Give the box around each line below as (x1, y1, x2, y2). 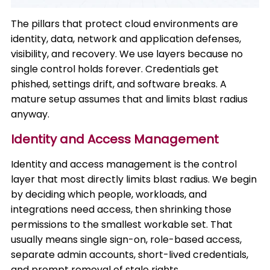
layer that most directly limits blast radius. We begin (11, 172, 257, 186)
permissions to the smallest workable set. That (11, 218, 233, 231)
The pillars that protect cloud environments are (11, 17, 239, 31)
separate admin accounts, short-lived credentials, (11, 248, 249, 262)
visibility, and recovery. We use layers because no (11, 47, 243, 61)
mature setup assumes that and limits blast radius (11, 92, 248, 106)
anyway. (11, 107, 50, 121)
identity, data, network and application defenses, (11, 32, 242, 46)
